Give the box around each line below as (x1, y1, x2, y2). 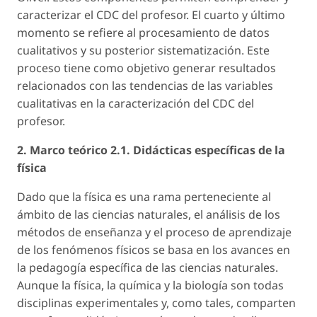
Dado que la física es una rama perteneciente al (17, 188, 271, 204)
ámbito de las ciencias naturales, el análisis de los (17, 206, 280, 222)
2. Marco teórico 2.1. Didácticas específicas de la (17, 142, 285, 158)
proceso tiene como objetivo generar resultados (17, 59, 276, 76)
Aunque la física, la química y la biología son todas (17, 277, 284, 293)
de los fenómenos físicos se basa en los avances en (17, 241, 290, 258)
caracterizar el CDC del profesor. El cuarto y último (17, 6, 285, 23)
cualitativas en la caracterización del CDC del (17, 95, 254, 111)
